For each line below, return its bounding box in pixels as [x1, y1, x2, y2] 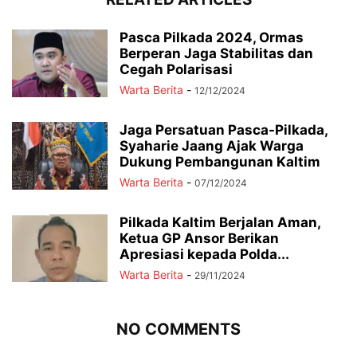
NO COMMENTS [116, 320, 241, 339]
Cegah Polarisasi [120, 61, 233, 77]
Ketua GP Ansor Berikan [120, 230, 279, 246]
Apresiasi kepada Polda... [120, 246, 289, 262]
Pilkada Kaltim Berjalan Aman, [120, 214, 320, 230]
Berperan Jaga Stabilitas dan [120, 45, 313, 61]
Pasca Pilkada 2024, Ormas [120, 29, 304, 45]
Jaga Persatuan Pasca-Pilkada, [120, 122, 328, 138]
